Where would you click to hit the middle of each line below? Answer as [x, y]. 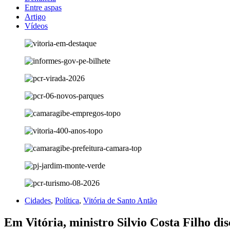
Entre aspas [43, 7]
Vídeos [36, 26]
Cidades [38, 200]
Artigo [35, 17]
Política [67, 200]
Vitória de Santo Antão [120, 200]
